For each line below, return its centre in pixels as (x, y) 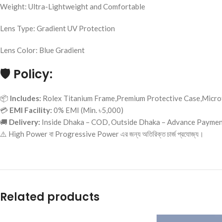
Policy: (33, 74)
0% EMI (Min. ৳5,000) (88, 110)
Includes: (26, 98)
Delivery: (25, 122)
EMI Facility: (31, 110)
